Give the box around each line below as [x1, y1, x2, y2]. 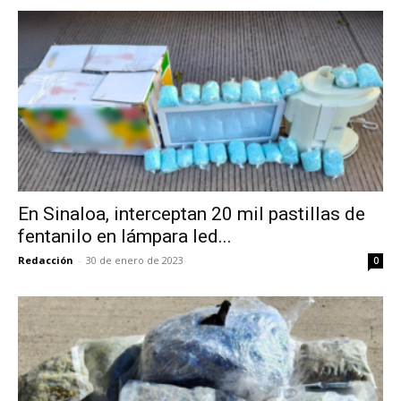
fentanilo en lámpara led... [18, 225, 232, 247]
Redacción [18, 252, 73, 267]
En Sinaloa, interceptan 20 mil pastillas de [18, 202, 365, 225]
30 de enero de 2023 [86, 252, 183, 267]
